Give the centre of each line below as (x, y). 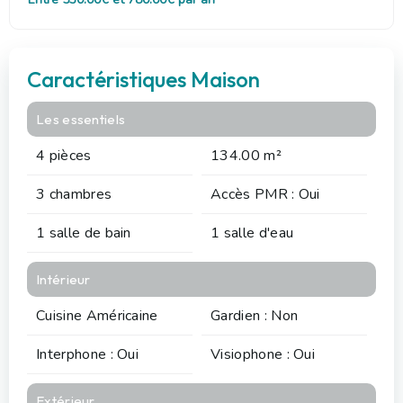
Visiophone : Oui (263, 354)
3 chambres (74, 194)
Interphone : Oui (88, 354)
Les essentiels (81, 119)
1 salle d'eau (252, 233)
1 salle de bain (84, 233)
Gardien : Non (255, 315)
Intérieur (63, 279)
